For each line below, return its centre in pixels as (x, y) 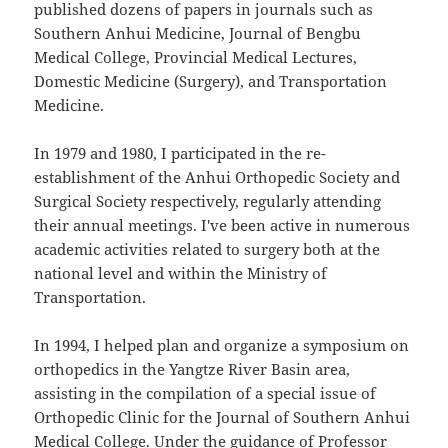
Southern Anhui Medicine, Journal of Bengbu (198, 33)
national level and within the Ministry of (181, 273)
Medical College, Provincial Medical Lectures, (196, 57)
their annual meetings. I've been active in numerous (222, 225)
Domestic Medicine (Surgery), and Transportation (211, 81)
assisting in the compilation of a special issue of (205, 393)
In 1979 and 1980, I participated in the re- (180, 153)
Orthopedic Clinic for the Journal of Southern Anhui (222, 417)
